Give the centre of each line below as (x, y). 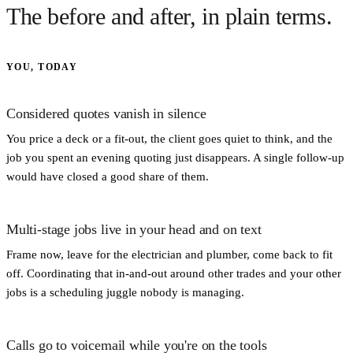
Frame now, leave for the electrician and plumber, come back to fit (169, 254)
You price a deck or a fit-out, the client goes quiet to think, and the (169, 138)
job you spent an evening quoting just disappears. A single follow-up (175, 157)
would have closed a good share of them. (108, 176)
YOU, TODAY (42, 67)
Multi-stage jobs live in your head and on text (134, 229)
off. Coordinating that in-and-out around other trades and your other (174, 273)
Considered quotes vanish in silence (106, 113)
